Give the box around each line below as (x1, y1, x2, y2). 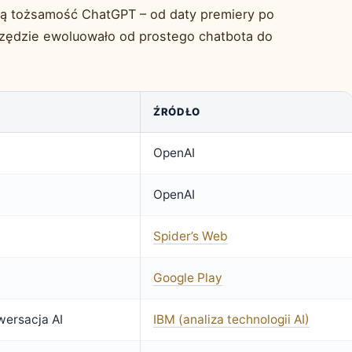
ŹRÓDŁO (153, 105, 200, 119)
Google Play (153, 270, 222, 286)
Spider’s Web (153, 229, 228, 244)
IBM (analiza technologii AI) (153, 312, 310, 328)
